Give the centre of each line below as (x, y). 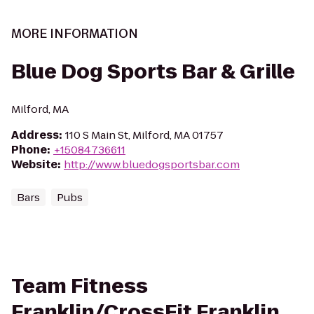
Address (35, 135)
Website (34, 164)
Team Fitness (80, 286)
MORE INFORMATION (75, 34)
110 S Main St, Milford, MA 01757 (144, 135)
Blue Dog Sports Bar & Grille (153, 72)
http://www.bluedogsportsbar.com (152, 164)
